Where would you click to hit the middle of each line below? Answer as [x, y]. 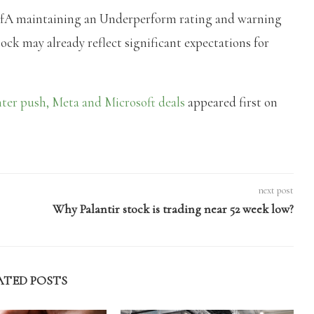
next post [276, 191]
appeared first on [231, 102]
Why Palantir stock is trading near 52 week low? [173, 209]
